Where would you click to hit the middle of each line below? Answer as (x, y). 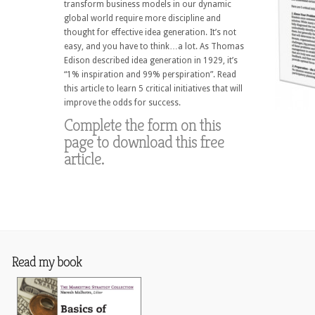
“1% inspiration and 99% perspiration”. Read (150, 75)
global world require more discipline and (143, 18)
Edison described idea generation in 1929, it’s (151, 60)
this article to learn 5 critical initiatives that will (154, 89)
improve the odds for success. (123, 103)
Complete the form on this (143, 125)
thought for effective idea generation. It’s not (150, 32)
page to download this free (144, 142)
